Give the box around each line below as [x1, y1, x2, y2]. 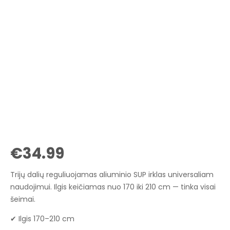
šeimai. [10, 194, 35, 205]
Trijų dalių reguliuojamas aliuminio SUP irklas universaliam [10, 169, 214, 180]
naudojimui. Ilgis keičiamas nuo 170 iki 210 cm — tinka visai [10, 182, 216, 193]
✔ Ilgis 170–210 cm [10, 214, 74, 224]
